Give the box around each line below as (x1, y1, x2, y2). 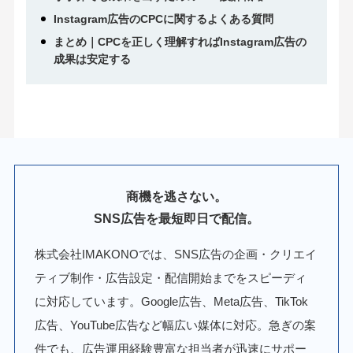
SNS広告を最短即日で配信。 (94, 211, 259, 225)
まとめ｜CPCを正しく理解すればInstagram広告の (53, 35, 307, 49)
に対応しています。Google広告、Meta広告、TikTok (35, 294, 309, 308)
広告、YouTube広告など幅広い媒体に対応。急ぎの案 (35, 318, 317, 332)
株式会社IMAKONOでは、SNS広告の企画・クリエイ (35, 247, 318, 261)
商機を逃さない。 (126, 189, 227, 203)
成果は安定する (53, 53, 131, 66)
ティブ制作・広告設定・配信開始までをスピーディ (35, 270, 307, 284)
